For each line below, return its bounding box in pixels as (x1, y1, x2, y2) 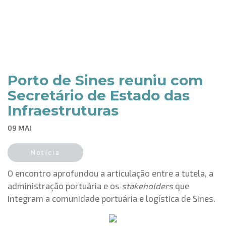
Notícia (30, 149, 61, 156)
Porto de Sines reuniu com (8, 72, 203, 89)
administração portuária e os (8, 181, 122, 191)
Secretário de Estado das (8, 87, 190, 104)
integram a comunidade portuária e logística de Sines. (8, 193, 215, 203)
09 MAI (8, 124, 31, 132)
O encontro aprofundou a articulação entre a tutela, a (8, 168, 213, 178)
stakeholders (122, 181, 173, 191)
